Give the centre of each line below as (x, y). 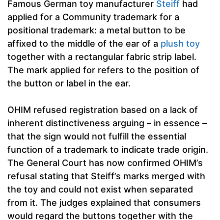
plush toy (180, 44)
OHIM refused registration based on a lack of (103, 110)
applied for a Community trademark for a (93, 17)
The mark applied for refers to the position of (103, 70)
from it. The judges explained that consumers (104, 203)
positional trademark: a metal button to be (96, 30)
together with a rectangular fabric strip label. (102, 57)
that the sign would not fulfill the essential (97, 137)
